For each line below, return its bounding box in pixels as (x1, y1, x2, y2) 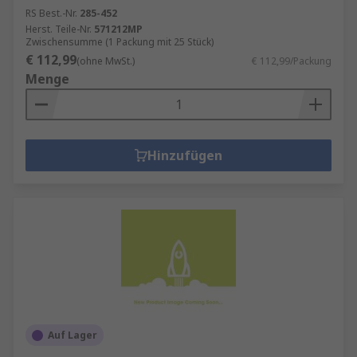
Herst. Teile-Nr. (25, 22, 92, 36)
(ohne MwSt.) (76, 54, 135, 68)
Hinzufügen (147, 147, 222, 164)
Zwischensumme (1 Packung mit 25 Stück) (25, 35, 214, 49)
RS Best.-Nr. (25, 6, 77, 20)
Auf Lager (48, 328, 97, 342)
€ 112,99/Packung (252, 54, 331, 68)
